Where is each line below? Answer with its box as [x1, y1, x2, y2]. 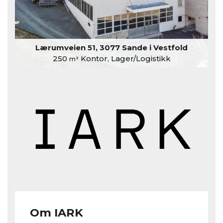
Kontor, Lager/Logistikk [78, 54, 171, 64]
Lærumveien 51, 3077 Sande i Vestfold [35, 43, 188, 53]
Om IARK [30, 205, 83, 220]
